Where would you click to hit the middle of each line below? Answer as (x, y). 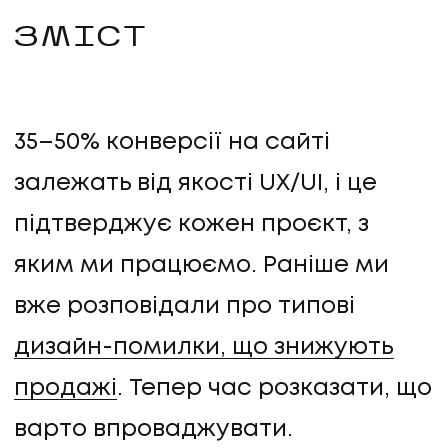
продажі (65, 389)
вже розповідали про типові (184, 307)
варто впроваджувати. (156, 430)
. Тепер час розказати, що (274, 389)
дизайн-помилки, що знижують (204, 348)
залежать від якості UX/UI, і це (195, 184)
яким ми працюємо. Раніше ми (201, 266)
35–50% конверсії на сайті (172, 143)
